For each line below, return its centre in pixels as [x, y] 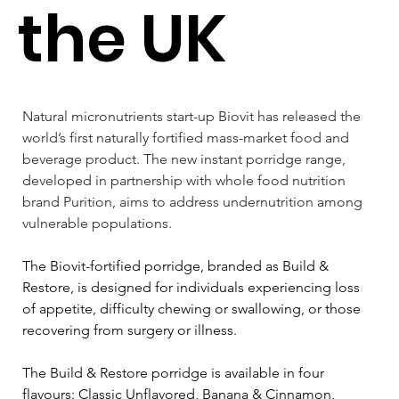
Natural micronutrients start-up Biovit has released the [193, 116]
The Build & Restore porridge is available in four [175, 372]
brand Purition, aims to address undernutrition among [194, 201]
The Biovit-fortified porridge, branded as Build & [177, 265]
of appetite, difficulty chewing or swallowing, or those [193, 308]
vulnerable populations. [97, 223]
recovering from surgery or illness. [131, 330]
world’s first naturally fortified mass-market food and [187, 137]
